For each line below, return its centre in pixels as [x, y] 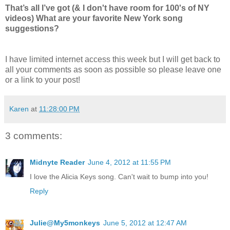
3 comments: [34, 136]
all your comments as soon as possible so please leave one [113, 69]
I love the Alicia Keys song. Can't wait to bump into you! [119, 177]
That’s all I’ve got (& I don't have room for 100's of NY [107, 8]
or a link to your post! [43, 80]
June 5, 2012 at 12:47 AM [145, 223]
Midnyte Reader [57, 162]
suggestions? [32, 28]
